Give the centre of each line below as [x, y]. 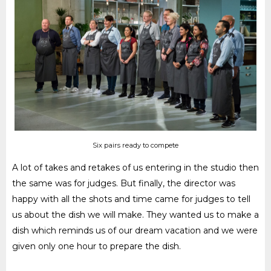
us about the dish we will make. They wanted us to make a [135, 214]
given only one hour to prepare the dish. [96, 246]
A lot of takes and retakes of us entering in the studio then [135, 167]
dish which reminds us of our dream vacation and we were [135, 230]
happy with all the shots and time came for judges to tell [131, 199]
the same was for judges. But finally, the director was [124, 183]
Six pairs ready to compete [135, 145]
